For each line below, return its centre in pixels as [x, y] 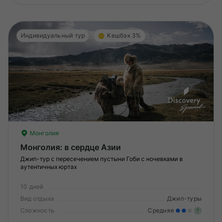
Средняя [161, 210]
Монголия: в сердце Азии [71, 147]
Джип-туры [184, 198]
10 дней [32, 187]
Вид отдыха [37, 198]
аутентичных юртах [49, 167]
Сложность [38, 210]
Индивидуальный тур [53, 35]
